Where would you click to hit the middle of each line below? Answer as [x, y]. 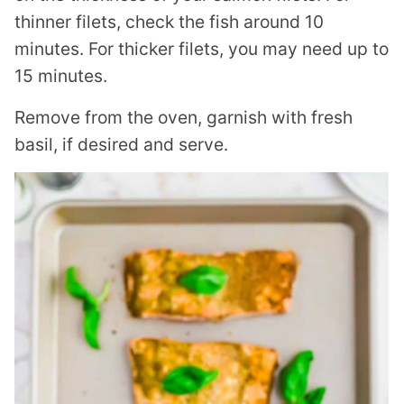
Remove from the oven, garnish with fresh [184, 117]
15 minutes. [61, 75]
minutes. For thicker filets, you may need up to [202, 48]
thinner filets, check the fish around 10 [169, 21]
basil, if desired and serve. [121, 144]
